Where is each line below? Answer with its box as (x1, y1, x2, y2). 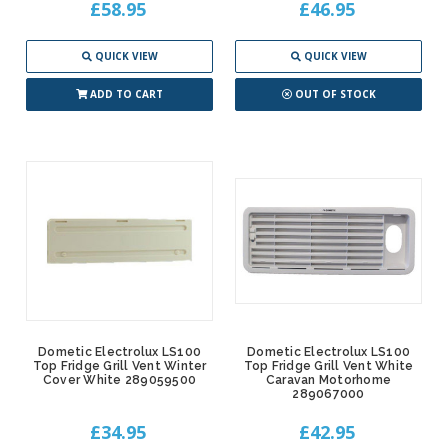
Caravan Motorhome (265, 373, 392, 388)
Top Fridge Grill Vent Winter (32, 359, 207, 374)
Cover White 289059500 (42, 373, 197, 388)
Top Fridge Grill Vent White (243, 359, 414, 374)
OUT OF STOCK (294, 87, 376, 102)
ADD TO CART (90, 87, 163, 102)
